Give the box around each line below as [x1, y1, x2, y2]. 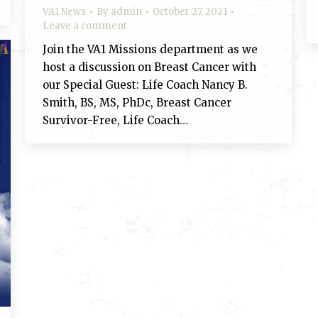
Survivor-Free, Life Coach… [43, 114, 188, 127]
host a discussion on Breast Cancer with [43, 60, 256, 74]
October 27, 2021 [153, 6, 227, 18]
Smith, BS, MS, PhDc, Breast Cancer [43, 96, 231, 109]
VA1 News [43, 6, 86, 18]
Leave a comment [43, 20, 127, 32]
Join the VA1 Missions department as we [43, 43, 258, 56]
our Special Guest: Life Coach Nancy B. [43, 78, 248, 92]
